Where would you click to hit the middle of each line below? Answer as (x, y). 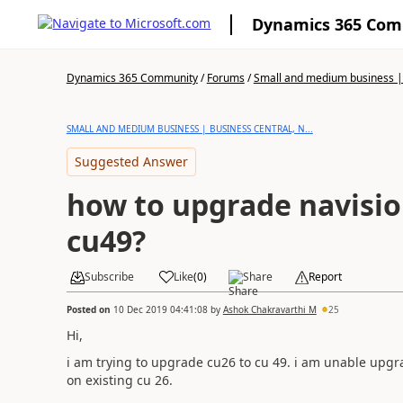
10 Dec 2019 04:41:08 (160, 309)
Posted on (90, 309)
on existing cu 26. (119, 380)
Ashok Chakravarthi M (269, 309)
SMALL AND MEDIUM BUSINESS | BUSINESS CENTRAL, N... (189, 129)
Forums (225, 78)
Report (325, 277)
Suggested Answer (131, 161)
